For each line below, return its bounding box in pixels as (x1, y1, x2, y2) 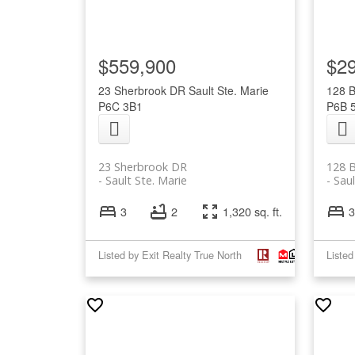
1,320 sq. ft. (222, 203, 282, 220)
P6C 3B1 (97, 97, 143, 114)
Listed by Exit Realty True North (97, 247, 242, 263)
